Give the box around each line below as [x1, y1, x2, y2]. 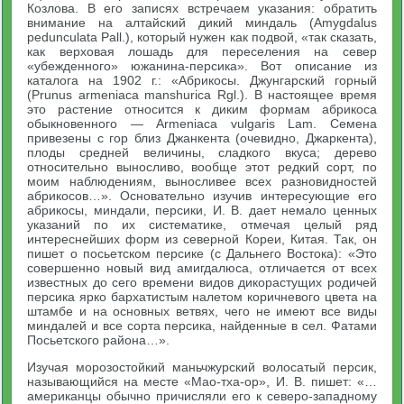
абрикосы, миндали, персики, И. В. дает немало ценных [27, 203, 377, 217]
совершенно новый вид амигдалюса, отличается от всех [27, 261, 377, 275]
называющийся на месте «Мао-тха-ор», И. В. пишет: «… [27, 374, 377, 389]
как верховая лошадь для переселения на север [27, 44, 377, 59]
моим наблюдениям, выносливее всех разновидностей [27, 174, 377, 188]
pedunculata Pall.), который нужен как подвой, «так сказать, [27, 30, 377, 44]
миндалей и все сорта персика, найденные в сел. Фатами [27, 318, 377, 333]
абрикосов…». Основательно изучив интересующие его [27, 188, 377, 203]
